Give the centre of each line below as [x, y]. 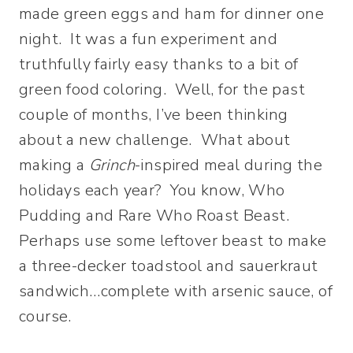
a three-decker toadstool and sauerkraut [169, 266]
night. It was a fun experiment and [148, 39]
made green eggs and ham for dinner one [172, 14]
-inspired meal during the [229, 165]
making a [54, 165]
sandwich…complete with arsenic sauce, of [176, 291]
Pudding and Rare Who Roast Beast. [156, 216]
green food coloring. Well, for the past [162, 89]
